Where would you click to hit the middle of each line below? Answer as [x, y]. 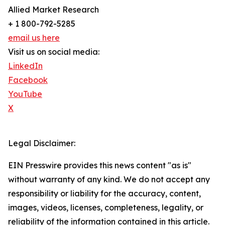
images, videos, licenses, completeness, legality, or [106, 208]
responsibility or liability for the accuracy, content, [104, 194]
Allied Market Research [53, 10]
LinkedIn [25, 66]
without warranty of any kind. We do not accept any [109, 180]
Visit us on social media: [54, 52]
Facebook [28, 80]
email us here [34, 38]
